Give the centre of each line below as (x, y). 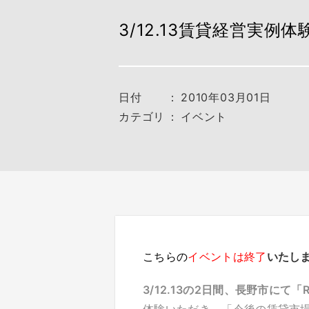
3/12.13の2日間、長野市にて (217, 290)
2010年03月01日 (226, 97)
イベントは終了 (227, 257)
